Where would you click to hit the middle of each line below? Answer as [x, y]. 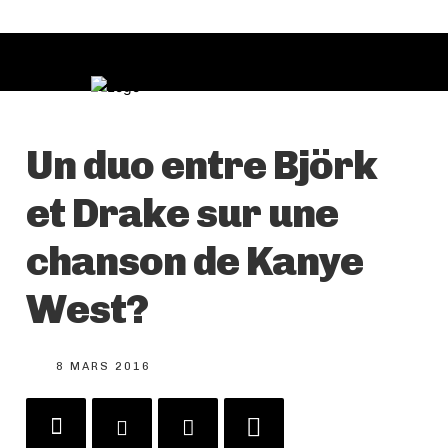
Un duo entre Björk [201, 165]
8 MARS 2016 [103, 367]
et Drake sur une [182, 213]
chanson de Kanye [194, 261]
